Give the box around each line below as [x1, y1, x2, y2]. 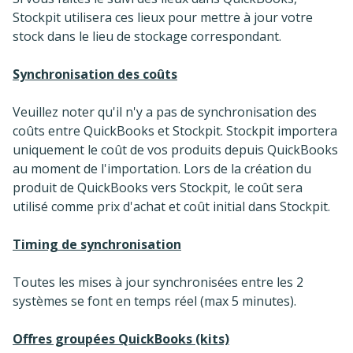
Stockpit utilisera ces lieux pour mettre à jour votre [13, 8, 313, 26]
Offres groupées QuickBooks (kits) [13, 329, 229, 347]
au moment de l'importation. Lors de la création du [13, 159, 311, 177]
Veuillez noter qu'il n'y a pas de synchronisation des [13, 102, 317, 121]
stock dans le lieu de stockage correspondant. [13, 27, 281, 45]
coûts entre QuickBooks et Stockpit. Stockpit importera [13, 121, 337, 139]
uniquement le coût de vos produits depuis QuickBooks [13, 140, 338, 158]
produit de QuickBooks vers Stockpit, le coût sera [13, 178, 303, 196]
